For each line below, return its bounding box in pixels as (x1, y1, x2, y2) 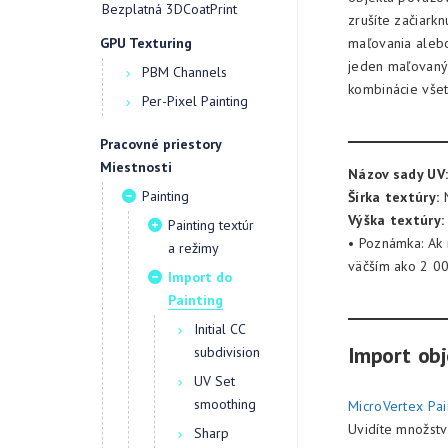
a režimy (168, 239, 219, 257)
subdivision (194, 343, 260, 361)
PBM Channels (142, 63, 227, 81)
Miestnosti (100, 158, 172, 176)
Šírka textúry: (348, 187, 440, 206)
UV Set (194, 372, 235, 390)
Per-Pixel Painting (142, 92, 248, 110)
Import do (168, 268, 232, 286)
